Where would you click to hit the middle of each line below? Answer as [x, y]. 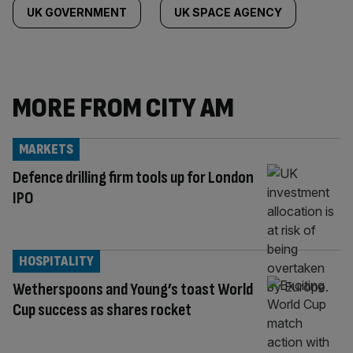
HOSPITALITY [56, 261]
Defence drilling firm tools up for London [133, 178]
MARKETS [46, 149]
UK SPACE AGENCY [228, 12]
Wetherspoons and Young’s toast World [133, 289]
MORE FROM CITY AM [123, 108]
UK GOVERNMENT [77, 12]
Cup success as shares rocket [102, 310]
